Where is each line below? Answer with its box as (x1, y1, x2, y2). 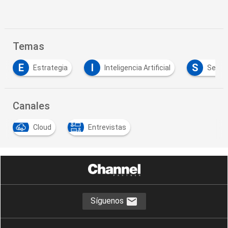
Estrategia (3, 63, 38, 72)
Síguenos (90, 195, 126, 206)
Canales (13, 99, 50, 112)
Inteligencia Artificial (74, 63, 140, 72)
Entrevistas (88, 123, 127, 131)
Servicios (177, 63, 207, 72)
